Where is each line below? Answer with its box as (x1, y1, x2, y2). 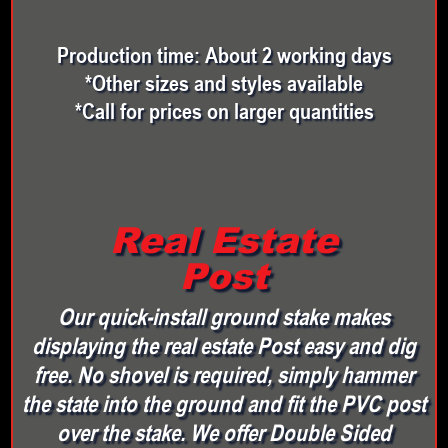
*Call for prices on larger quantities (74, 93, 374, 127)
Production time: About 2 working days (56, 37, 392, 71)
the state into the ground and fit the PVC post (22, 386, 426, 421)
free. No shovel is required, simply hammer (34, 357, 414, 392)
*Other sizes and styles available (85, 65, 363, 99)
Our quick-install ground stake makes (58, 299, 390, 334)
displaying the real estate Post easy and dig (32, 328, 416, 363)
